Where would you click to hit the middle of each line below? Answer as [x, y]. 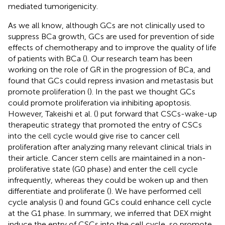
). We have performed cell [155, 191]
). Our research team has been [139, 59]
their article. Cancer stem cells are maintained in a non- [107, 158]
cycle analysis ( [34, 202]
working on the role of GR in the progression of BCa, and [109, 70]
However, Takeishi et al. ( [52, 114]
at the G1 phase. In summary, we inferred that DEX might [110, 213]
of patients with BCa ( [46, 59]
